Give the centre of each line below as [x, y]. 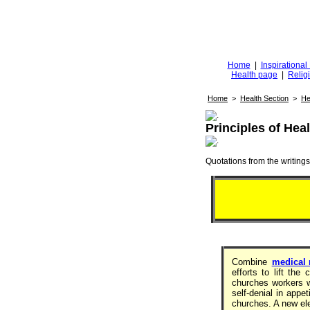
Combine [250, 262]
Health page [254, 75]
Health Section [264, 98]
